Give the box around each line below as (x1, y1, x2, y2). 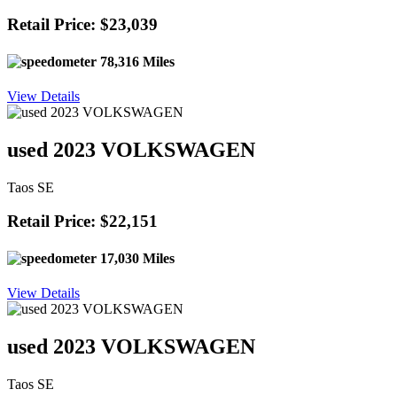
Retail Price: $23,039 (7, 15, 158, 35)
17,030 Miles (97, 250, 175, 266)
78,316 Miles (97, 53, 175, 69)
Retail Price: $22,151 (7, 212, 158, 231)
